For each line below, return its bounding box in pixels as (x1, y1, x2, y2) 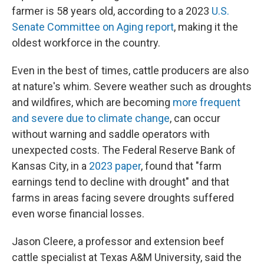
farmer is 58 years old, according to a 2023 (12, 5, 212, 17)
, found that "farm (141, 160, 222, 172)
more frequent (173, 96, 240, 108)
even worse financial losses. (12, 207, 144, 220)
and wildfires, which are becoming (12, 96, 173, 108)
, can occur (170, 112, 220, 124)
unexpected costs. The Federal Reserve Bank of (12, 144, 236, 156)
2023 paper (89, 160, 141, 172)
